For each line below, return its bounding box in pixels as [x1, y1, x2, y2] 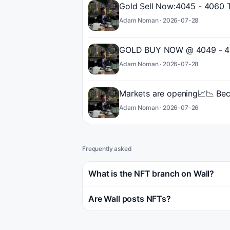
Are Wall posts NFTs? [88, 194, 171, 204]
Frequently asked [82, 145, 132, 152]
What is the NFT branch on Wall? [88, 168, 215, 179]
